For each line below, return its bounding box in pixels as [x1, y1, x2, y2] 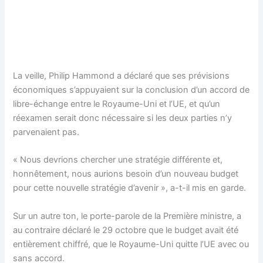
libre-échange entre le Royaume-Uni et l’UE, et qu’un [13, 99, 221, 110]
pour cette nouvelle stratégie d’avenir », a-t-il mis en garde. [13, 183, 247, 194]
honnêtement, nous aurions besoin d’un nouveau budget [13, 168, 239, 180]
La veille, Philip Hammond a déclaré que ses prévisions [13, 70, 230, 82]
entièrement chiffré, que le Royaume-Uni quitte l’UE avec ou [13, 238, 249, 249]
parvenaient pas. [13, 127, 80, 138]
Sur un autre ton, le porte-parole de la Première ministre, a [13, 210, 242, 221]
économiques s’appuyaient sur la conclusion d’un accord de [13, 85, 250, 96]
